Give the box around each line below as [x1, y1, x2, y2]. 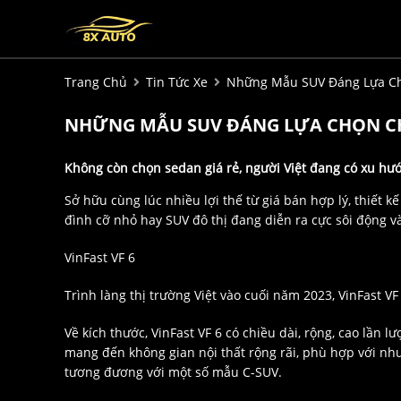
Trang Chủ [64, 73, 127, 91]
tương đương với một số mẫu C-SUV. [64, 363, 282, 381]
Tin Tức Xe [146, 73, 208, 91]
